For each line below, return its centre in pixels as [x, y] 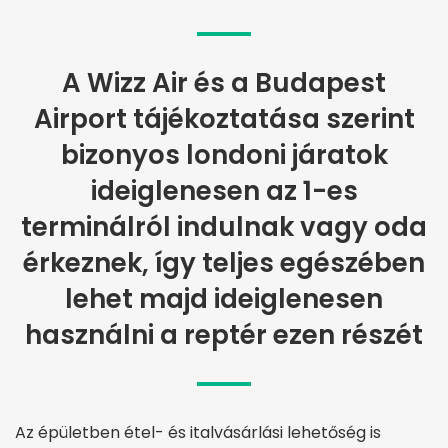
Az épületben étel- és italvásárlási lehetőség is [198, 433]
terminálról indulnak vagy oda [224, 227]
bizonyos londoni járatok [224, 155]
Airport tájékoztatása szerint [224, 119]
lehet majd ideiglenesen [224, 299]
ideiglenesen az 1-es [224, 191]
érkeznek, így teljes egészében [224, 263]
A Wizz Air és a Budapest [224, 83]
